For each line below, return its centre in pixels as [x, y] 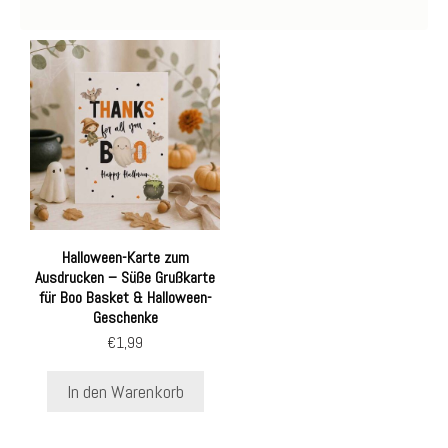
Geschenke [125, 318]
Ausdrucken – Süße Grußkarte [125, 278]
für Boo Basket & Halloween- [125, 298]
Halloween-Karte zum [125, 258]
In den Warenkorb [125, 391]
